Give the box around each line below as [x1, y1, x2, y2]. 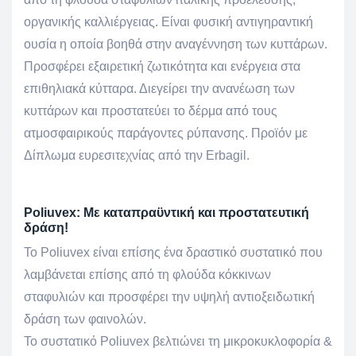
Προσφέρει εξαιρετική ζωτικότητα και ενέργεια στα [24, 60, 300, 74]
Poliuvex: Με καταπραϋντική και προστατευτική [24, 206, 309, 220]
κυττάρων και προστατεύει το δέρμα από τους [24, 104, 277, 118]
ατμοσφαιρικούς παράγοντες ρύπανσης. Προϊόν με [24, 126, 308, 141]
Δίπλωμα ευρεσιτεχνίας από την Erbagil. [24, 149, 250, 163]
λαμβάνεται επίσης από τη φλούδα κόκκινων [24, 268, 271, 282]
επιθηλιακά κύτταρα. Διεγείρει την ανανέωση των [24, 82, 295, 96]
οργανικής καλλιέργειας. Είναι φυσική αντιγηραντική [24, 15, 313, 29]
